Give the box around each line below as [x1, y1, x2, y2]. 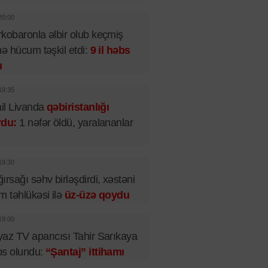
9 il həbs [90, 44, 130, 56]
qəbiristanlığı [46, 101, 109, 113]
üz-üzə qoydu [64, 189, 130, 201]
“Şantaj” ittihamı [45, 246, 124, 258]
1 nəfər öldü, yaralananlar [16, 117, 133, 129]
